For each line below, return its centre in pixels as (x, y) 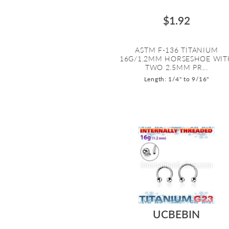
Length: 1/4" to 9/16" (177, 79)
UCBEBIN (177, 214)
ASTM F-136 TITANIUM (177, 50)
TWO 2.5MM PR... (176, 67)
